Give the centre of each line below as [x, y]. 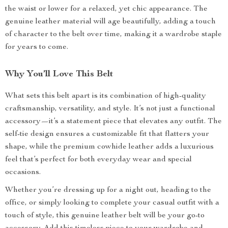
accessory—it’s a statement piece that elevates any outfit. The [113, 122]
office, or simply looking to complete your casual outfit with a [112, 203]
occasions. [23, 173]
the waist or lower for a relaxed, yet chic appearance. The [106, 9]
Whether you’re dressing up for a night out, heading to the [108, 190]
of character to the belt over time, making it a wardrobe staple [113, 35]
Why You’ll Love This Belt [59, 74]
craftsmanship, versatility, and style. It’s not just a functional [110, 109]
